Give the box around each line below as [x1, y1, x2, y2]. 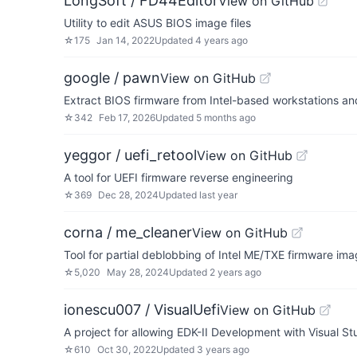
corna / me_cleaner [64, 224, 192, 241]
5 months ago [196, 112, 256, 124]
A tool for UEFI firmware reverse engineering [64, 171, 293, 184]
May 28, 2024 [107, 266, 169, 278]
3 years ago [197, 343, 249, 355]
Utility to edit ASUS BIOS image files [64, 16, 251, 29]
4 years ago [195, 34, 248, 46]
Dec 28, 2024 [98, 189, 159, 201]
